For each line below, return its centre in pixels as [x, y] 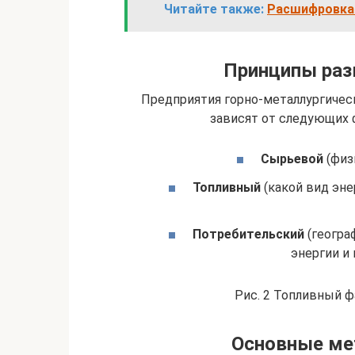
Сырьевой [292, 159]
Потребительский [248, 234]
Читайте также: [214, 10]
